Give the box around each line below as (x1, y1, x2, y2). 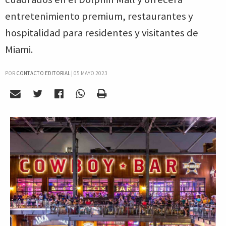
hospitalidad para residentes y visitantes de (5, 26, 198, 39)
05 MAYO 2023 (74, 70, 107, 77)
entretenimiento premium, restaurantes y (5, 10, 193, 23)
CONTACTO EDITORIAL (16, 70, 70, 77)
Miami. (5, 43, 33, 56)
